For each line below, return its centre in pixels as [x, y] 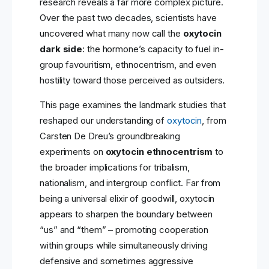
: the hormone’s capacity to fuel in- [153, 49]
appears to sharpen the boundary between [126, 214]
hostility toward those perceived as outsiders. [132, 80]
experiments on [73, 152]
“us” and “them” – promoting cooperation [124, 230]
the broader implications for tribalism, [115, 168]
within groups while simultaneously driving [124, 246]
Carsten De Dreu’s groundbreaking [110, 136]
